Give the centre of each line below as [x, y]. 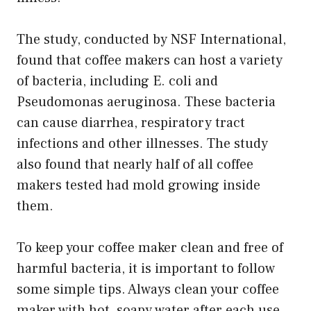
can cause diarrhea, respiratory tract [131, 123]
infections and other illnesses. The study [142, 143]
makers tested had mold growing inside [138, 185]
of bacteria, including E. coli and [117, 81]
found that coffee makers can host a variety [150, 60]
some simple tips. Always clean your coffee [148, 289]
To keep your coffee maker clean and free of [150, 247]
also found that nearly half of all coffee [135, 164]
